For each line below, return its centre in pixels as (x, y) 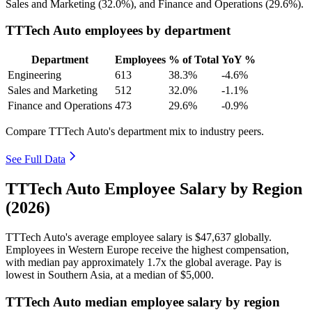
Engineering (34, 75)
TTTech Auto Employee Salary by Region (154, 188)
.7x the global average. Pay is (217, 262)
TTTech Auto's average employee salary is (100, 237)
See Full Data (36, 159)
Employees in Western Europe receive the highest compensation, (147, 249)
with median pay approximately (76, 262)
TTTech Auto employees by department (118, 31)
